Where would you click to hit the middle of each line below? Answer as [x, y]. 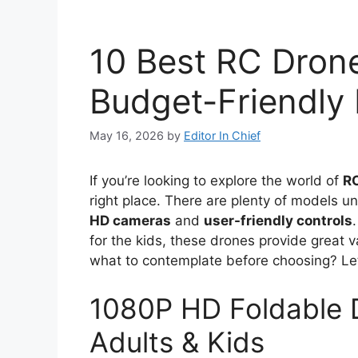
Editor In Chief [222, 136]
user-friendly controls [278, 221]
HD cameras [130, 221]
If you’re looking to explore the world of [216, 181]
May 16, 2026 [127, 136]
